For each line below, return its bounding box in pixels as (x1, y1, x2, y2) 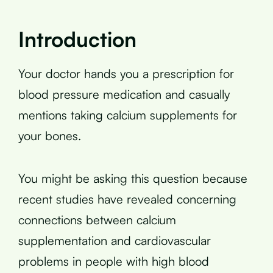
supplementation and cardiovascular (18, 232, 211, 248)
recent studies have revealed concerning (18, 191, 236, 207)
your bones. (18, 127, 81, 143)
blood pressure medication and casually (18, 86, 230, 102)
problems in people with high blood (18, 253, 209, 269)
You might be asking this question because (18, 170, 247, 186)
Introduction (18, 26, 136, 52)
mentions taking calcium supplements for (18, 107, 237, 122)
